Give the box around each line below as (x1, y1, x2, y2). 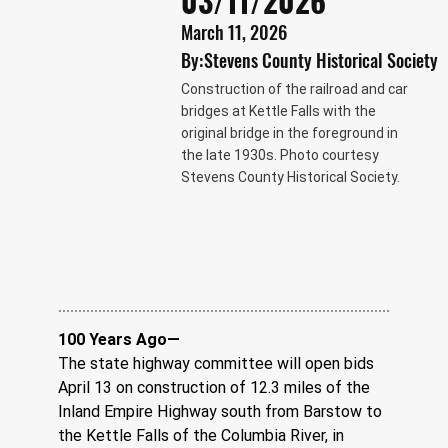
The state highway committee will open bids (58, 353, 379, 373)
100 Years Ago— (58, 329, 181, 349)
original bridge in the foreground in (180, 124, 398, 141)
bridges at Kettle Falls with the (180, 102, 376, 119)
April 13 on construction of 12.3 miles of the (58, 377, 375, 397)
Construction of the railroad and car (180, 80, 408, 97)
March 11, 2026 (180, 19, 287, 46)
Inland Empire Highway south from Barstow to (58, 401, 387, 421)
